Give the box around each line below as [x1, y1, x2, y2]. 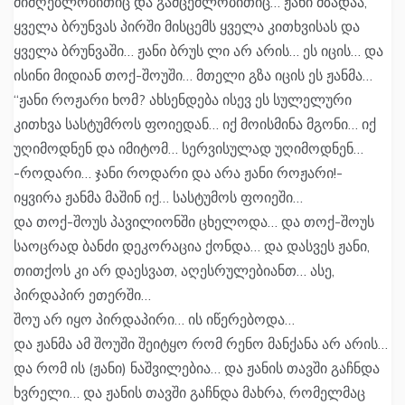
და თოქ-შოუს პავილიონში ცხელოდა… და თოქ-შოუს [14, 212, 374, 231]
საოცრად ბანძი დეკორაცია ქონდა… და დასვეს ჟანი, [14, 237, 370, 256]
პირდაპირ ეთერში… [14, 286, 151, 305]
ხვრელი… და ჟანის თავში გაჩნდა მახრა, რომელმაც [14, 383, 365, 402]
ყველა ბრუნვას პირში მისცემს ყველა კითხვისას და [14, 17, 360, 36]
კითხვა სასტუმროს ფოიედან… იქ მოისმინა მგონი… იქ [14, 115, 376, 134]
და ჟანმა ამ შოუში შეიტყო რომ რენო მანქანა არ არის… [14, 334, 388, 353]
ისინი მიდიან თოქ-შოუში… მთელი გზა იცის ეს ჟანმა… [14, 66, 372, 85]
